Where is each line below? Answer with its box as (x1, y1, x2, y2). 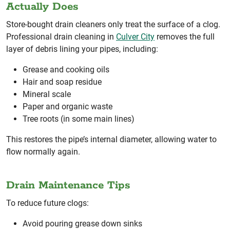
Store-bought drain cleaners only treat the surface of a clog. (6, 19, 220, 29)
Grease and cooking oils (23, 64, 109, 74)
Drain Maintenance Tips (6, 178, 130, 193)
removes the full (155, 31, 215, 42)
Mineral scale (23, 89, 71, 99)
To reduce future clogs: (6, 198, 89, 208)
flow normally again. (6, 146, 80, 157)
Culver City (116, 31, 155, 42)
